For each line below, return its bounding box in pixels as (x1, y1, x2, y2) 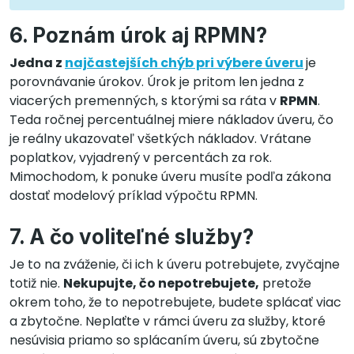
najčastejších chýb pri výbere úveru (65, 53, 303, 72)
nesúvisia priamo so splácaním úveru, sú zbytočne (9, 330, 319, 349)
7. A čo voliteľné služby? (9, 224, 254, 249)
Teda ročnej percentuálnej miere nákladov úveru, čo (9, 110, 333, 129)
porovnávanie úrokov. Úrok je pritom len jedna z (9, 72, 304, 91)
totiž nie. (9, 273, 63, 292)
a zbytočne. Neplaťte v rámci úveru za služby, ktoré (9, 311, 326, 330)
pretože (259, 273, 311, 292)
